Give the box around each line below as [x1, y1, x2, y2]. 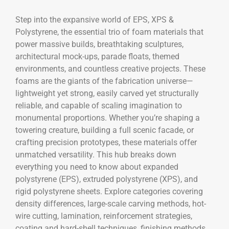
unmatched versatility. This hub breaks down [15, 149, 176, 159]
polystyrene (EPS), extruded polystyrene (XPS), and [15, 174, 198, 184]
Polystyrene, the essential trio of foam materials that [15, 27, 203, 37]
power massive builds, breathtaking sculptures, [15, 39, 184, 49]
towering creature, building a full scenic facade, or [15, 125, 194, 135]
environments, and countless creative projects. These [15, 63, 205, 74]
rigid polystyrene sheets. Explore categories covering [15, 186, 203, 196]
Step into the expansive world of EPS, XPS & [15, 14, 174, 25]
